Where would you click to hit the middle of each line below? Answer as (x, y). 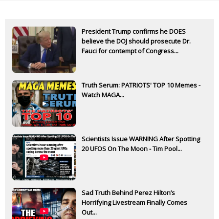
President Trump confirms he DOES (134, 32)
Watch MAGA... (103, 95)
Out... (89, 212)
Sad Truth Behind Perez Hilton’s (128, 193)
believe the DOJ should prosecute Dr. (136, 41)
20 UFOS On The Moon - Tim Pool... (132, 149)
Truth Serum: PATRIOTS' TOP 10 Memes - (141, 85)
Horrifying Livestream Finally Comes (134, 203)
